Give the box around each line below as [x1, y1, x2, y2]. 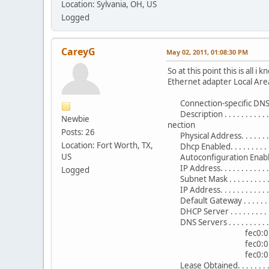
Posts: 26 [61, 126, 95, 138]
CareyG [61, 44, 95, 58]
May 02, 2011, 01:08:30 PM [166, 47, 248, 56]
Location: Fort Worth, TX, [61, 139, 153, 151]
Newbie [61, 113, 89, 124]
